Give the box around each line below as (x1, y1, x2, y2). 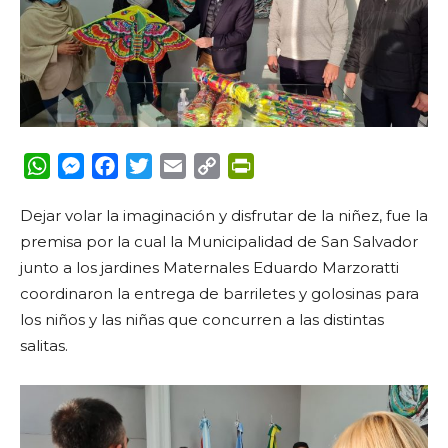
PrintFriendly (254, 155, 360, 175)
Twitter (152, 155, 210, 175)
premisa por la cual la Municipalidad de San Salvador (20, 231, 418, 251)
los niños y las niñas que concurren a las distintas (20, 309, 384, 329)
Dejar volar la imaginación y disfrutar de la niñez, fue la (20, 205, 428, 225)
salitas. (20, 335, 68, 355)
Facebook (118, 155, 197, 175)
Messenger (84, 155, 172, 175)
